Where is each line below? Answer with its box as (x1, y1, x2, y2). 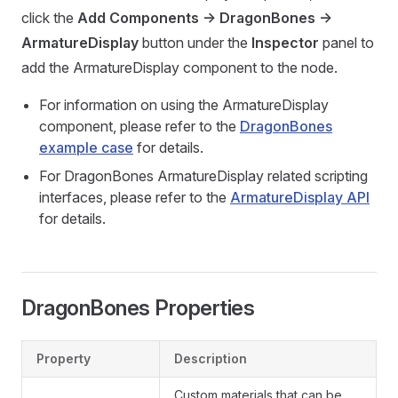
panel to (319, 34, 374, 52)
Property (36, 351, 91, 367)
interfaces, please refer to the (39, 188, 230, 207)
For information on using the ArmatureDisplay (39, 96, 329, 115)
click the (21, 9, 77, 28)
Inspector (251, 34, 319, 52)
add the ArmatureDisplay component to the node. (21, 59, 338, 77)
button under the (139, 34, 251, 52)
